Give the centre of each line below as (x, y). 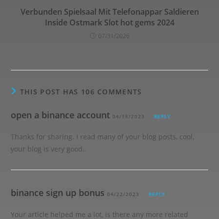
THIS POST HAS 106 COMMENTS (81, 92)
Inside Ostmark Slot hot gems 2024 (109, 22)
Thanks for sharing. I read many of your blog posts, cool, (103, 137)
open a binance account (61, 115)
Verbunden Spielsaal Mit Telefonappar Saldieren (109, 12)
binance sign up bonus (58, 193)
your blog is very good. (48, 149)
